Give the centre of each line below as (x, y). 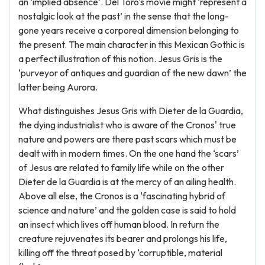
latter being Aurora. (58, 87)
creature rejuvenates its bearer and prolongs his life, (123, 238)
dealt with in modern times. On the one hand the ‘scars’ (129, 153)
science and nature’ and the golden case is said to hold (127, 210)
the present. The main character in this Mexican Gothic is (132, 44)
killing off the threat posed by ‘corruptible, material (120, 253)
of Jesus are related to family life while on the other (121, 167)
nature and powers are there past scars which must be (127, 139)
